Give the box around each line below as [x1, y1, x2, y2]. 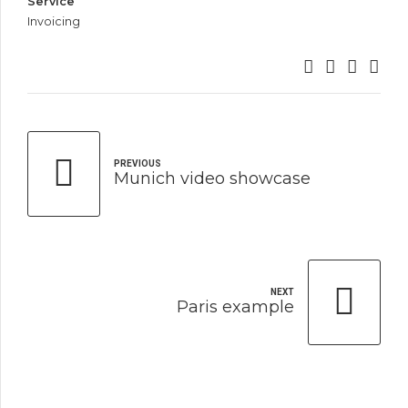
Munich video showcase [114, 168, 311, 189]
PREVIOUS [114, 158, 161, 168]
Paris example [177, 297, 294, 318]
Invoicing [27, 14, 80, 28]
